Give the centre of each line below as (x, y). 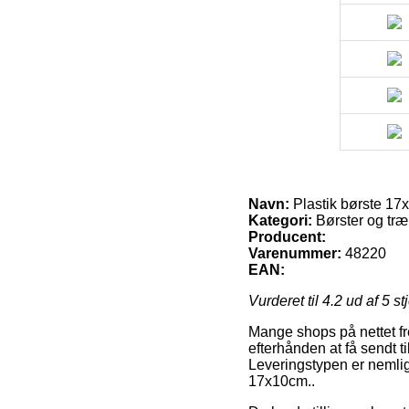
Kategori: (280, 220)
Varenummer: (295, 253)
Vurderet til (285, 300)
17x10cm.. (282, 381)
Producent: (287, 236)
